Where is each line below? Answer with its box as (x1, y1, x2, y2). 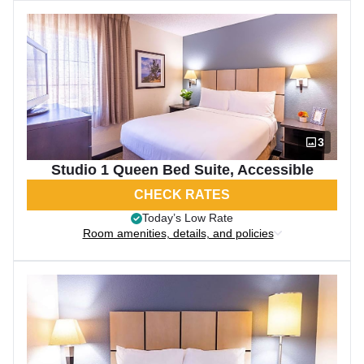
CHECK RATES (134, 188, 230, 201)
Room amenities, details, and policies (82, 227, 274, 240)
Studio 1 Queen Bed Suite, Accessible (50, 162, 314, 178)
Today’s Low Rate (142, 211, 233, 224)
